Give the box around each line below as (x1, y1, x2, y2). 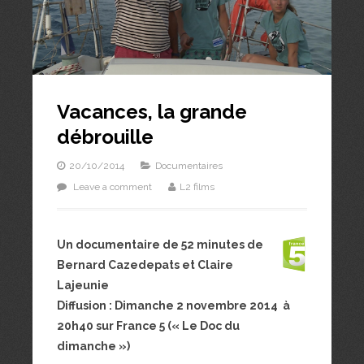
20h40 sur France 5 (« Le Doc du (57, 319, 240, 333)
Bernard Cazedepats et (57, 258, 197, 272)
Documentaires (155, 160, 223, 172)
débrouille (57, 125, 154, 149)
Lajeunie (57, 279, 109, 292)
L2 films (180, 181, 214, 193)
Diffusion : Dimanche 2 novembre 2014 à (57, 299, 290, 313)
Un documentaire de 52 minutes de (57, 238, 263, 252)
